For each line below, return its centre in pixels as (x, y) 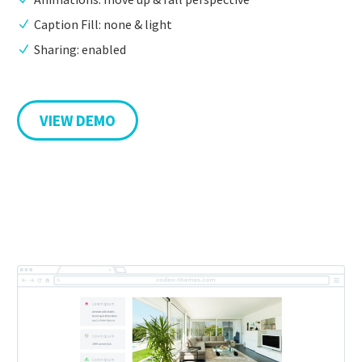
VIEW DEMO (78, 120)
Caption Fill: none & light (103, 24)
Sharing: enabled (80, 50)
